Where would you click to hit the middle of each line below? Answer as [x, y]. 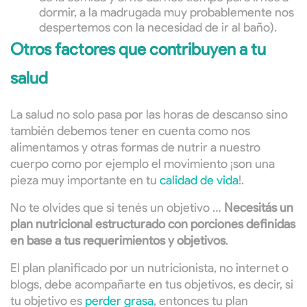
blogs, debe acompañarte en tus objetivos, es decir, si [152, 285]
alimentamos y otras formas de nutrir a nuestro [135, 148]
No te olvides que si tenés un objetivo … [117, 208]
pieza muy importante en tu [85, 181]
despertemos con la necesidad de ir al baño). [158, 28]
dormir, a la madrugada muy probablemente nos [167, 13]
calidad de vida [199, 181]
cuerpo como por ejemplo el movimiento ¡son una [143, 164]
